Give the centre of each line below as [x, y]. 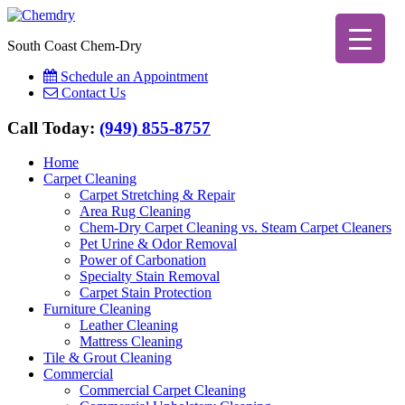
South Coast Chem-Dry [75, 46]
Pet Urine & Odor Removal [158, 244]
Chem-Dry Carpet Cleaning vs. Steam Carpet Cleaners [235, 228]
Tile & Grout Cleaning [108, 358]
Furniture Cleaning [97, 309]
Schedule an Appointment [134, 76]
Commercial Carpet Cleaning [163, 391]
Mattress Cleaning [131, 342]
